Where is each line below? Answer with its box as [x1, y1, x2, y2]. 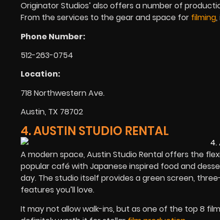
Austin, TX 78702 [21, 106, 83, 118]
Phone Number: [21, 30, 85, 42]
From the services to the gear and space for [21, 12, 189, 24]
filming [191, 12, 216, 24]
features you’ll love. [21, 184, 94, 196]
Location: [21, 68, 60, 80]
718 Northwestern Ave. [21, 87, 105, 99]
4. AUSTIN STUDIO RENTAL [21, 122, 169, 139]
